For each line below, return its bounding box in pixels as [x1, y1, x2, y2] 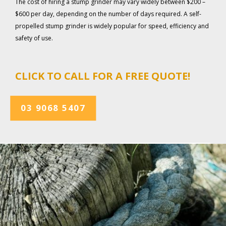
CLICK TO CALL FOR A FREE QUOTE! [15, 69, 190, 83]
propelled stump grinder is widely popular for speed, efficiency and [15, 22, 209, 31]
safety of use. [15, 34, 53, 43]
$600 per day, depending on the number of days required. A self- [15, 10, 201, 19]
